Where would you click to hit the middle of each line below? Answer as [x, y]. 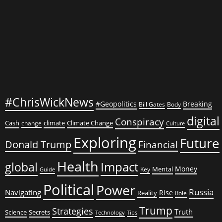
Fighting [70, 68]
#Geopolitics [116, 104]
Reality [147, 193]
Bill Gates [152, 104]
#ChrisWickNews [49, 102]
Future [200, 143]
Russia [201, 192]
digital [203, 121]
